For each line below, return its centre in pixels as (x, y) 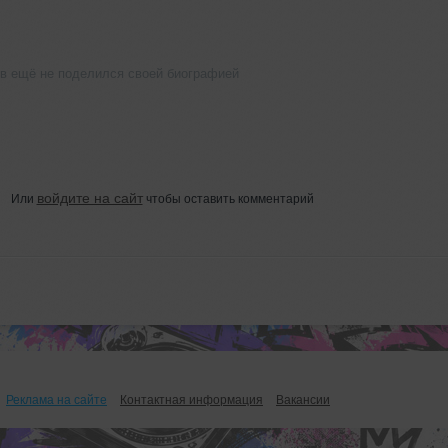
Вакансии (303, 399)
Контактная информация (191, 399)
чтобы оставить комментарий (228, 198)
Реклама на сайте (56, 399)
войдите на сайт (89, 197)
